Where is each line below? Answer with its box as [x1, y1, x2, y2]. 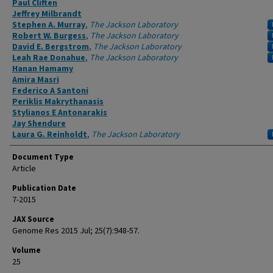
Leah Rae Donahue [12, 52, 85, 64]
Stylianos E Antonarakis [12, 107, 107, 119]
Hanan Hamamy [12, 63, 73, 75]
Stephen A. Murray [12, 19, 85, 31]
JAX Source [12, 214, 54, 225]
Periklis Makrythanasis [12, 96, 104, 108]
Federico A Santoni [12, 85, 88, 97]
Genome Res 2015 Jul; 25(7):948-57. [12, 225, 140, 237]
